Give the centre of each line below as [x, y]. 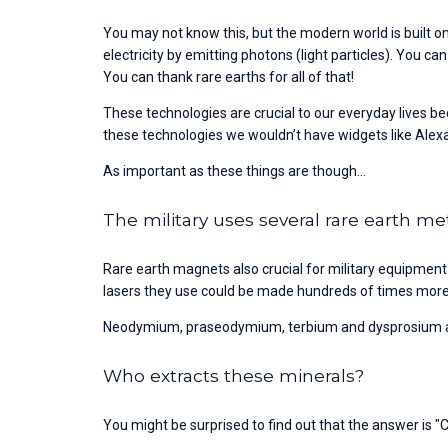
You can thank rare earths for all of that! [229, 76]
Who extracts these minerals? [234, 375]
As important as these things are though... [235, 170]
